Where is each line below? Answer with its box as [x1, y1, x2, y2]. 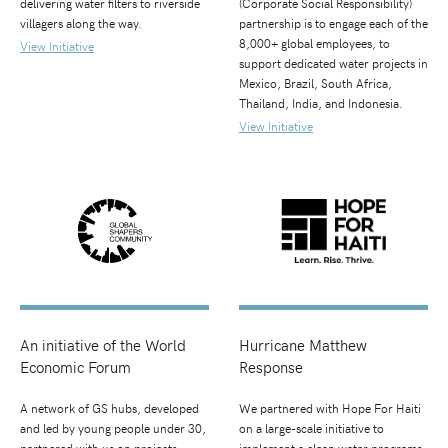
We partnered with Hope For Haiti [239, 400, 421, 416]
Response [239, 357, 303, 377]
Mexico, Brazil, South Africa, [239, 74, 392, 91]
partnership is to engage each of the [239, 14, 428, 31]
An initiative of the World [20, 335, 186, 355]
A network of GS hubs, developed [20, 400, 199, 416]
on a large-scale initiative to [239, 420, 384, 436]
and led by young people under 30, [20, 420, 206, 436]
